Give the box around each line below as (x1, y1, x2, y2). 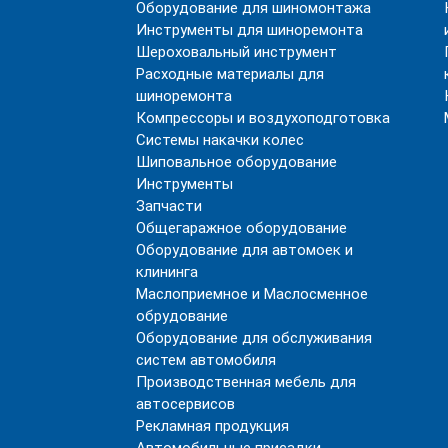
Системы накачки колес (136, 130, 305, 149)
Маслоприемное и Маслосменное (136, 284, 369, 303)
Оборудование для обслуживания (136, 328, 373, 347)
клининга (136, 262, 199, 281)
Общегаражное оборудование (136, 218, 348, 237)
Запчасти (136, 196, 203, 215)
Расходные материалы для (136, 64, 325, 83)
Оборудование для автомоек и (136, 240, 354, 259)
